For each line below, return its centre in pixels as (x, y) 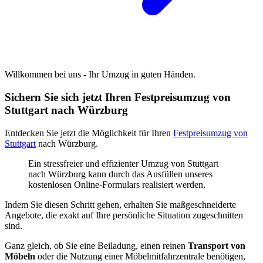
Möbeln (20, 256)
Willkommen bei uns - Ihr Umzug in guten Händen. (100, 75)
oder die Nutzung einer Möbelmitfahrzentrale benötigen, (140, 256)
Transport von (217, 245)
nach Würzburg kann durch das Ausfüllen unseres (120, 174)
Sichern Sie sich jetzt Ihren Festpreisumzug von (118, 97)
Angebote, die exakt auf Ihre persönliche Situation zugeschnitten (124, 215)
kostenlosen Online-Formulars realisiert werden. (117, 184)
